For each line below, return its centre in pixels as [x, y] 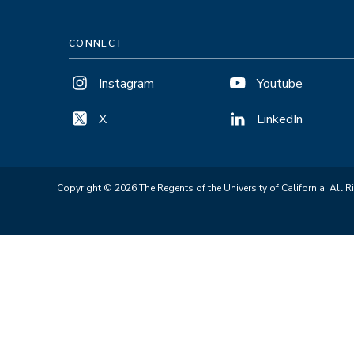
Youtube [280, 83]
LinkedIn [280, 119]
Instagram [126, 83]
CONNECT [96, 43]
